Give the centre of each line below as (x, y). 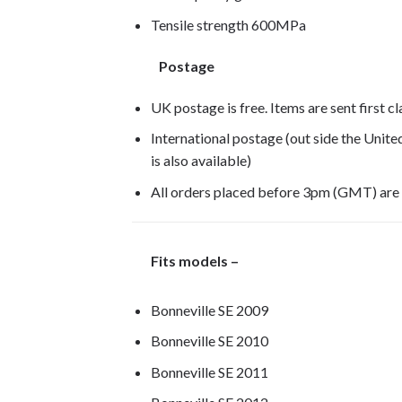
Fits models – (187, 260)
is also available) (201, 161)
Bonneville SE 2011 (209, 371)
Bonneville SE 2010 (209, 341)
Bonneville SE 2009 (209, 310)
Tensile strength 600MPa (228, 24)
